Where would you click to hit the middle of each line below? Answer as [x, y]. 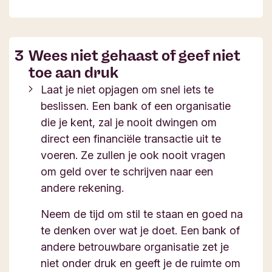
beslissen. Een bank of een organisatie [136, 106]
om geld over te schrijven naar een [127, 172]
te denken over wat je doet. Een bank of [140, 230]
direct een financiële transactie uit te [131, 139]
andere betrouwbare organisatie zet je [135, 247]
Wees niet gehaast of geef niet [134, 56]
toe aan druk [73, 73]
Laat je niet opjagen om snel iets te [127, 90]
